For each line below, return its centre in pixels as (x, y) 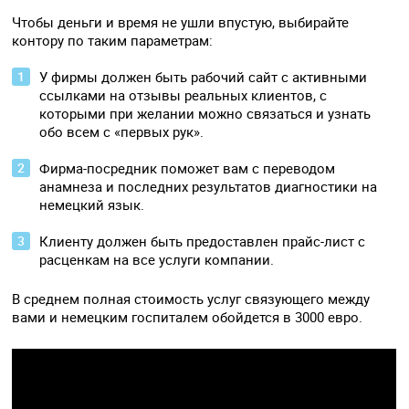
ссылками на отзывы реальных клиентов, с (184, 95)
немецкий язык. (92, 205)
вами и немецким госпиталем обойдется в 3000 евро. (188, 317)
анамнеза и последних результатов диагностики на (209, 187)
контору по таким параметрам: (113, 41)
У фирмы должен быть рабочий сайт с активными (204, 77)
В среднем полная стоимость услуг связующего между (191, 299)
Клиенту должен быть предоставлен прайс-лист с (203, 241)
